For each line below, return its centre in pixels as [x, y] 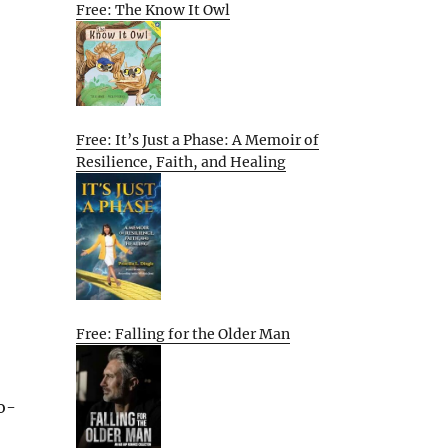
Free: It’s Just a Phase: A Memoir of [197, 139]
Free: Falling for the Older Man [183, 333]
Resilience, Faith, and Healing [181, 161]
